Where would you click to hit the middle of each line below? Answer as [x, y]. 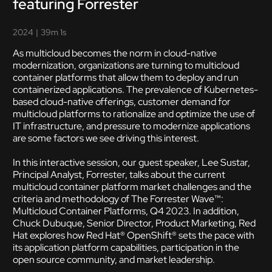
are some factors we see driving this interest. [106, 138]
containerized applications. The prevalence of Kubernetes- [135, 90]
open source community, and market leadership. [114, 260]
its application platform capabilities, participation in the [126, 247]
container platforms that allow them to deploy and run [126, 77]
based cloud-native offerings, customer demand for [122, 102]
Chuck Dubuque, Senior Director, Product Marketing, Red [134, 223]
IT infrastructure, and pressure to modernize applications [131, 126]
